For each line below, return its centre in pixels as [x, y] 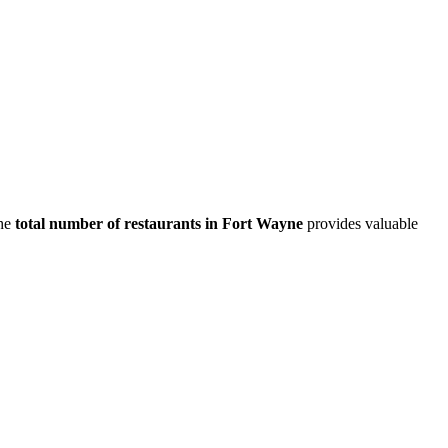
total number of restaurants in [118, 223]
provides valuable [362, 223]
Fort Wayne [262, 223]
